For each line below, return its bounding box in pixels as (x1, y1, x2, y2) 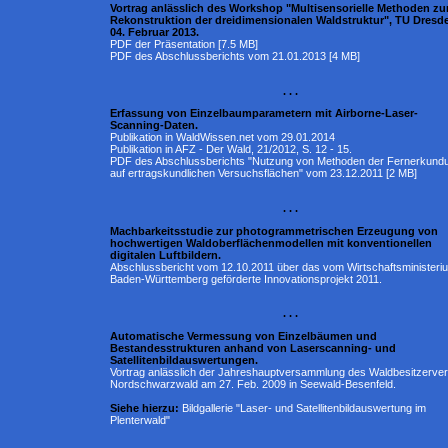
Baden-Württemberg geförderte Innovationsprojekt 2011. (110, 272, 382, 285)
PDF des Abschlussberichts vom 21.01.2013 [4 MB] (110, 50, 360, 63)
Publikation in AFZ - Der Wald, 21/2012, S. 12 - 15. (110, 143, 352, 156)
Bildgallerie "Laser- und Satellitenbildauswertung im (182, 402, 426, 415)
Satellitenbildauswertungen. (110, 354, 258, 367)
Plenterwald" (110, 414, 170, 427)
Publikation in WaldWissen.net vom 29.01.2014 (110, 131, 335, 144)
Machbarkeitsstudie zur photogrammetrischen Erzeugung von (110, 224, 438, 237)
